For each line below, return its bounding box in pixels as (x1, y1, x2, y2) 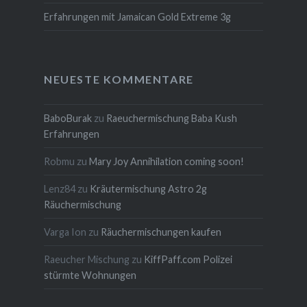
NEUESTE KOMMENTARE (43, 72, 194, 86)
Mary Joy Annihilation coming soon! (88, 156, 244, 168)
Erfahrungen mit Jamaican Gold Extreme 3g (43, 10, 231, 23)
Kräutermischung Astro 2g (89, 183, 207, 195)
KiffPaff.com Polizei (143, 254, 232, 266)
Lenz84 (43, 183, 75, 195)
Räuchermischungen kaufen (100, 226, 221, 238)
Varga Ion (43, 226, 86, 238)
